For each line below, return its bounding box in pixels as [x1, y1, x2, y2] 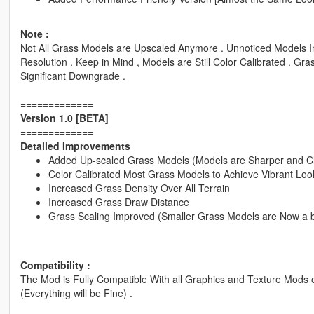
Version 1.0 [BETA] [20, 111, 109, 125]
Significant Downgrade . [20, 69, 125, 83]
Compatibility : [20, 258, 90, 273]
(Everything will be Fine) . [20, 286, 132, 301]
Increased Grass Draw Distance [48, 195, 189, 210]
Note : [20, 27, 49, 41]
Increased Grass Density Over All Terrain [48, 181, 230, 196]
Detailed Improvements [20, 139, 130, 153]
